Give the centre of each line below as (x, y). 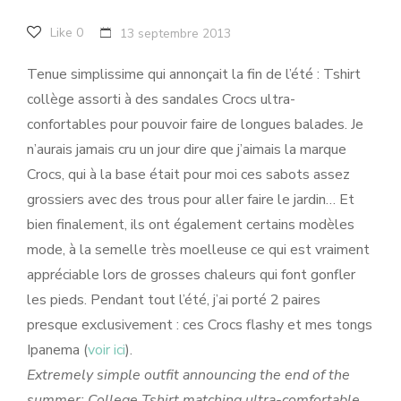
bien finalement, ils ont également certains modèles (191, 225)
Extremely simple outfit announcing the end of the (188, 375)
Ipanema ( (57, 350)
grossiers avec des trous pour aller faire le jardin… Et (191, 200)
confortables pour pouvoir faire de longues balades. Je (195, 124)
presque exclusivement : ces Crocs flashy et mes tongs (200, 325)
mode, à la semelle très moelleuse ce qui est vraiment (198, 250)
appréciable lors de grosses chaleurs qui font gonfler (191, 275)
